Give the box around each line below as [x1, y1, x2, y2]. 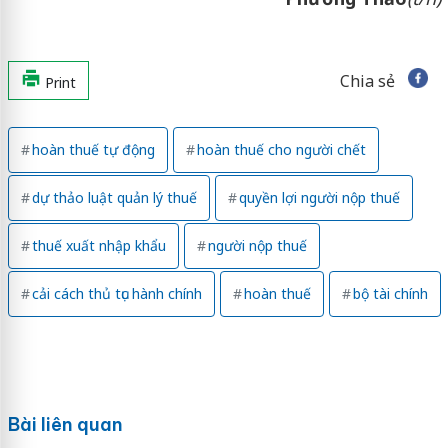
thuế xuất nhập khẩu [31, 235, 166, 255]
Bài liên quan [7, 412, 123, 436]
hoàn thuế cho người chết [196, 139, 366, 159]
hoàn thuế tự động [31, 139, 155, 159]
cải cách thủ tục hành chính [31, 283, 202, 303]
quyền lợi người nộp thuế [238, 187, 400, 207]
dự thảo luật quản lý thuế [31, 187, 197, 207]
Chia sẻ [339, 69, 395, 92]
